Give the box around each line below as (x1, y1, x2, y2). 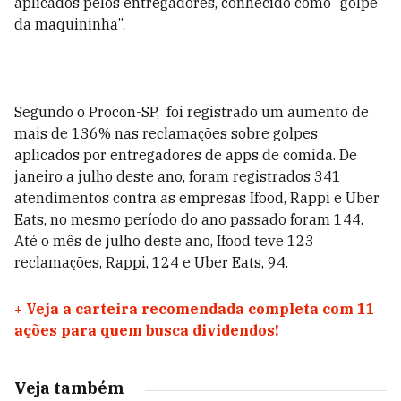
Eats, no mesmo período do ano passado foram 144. (14, 210, 363, 228)
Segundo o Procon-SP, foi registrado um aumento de (14, 103, 369, 121)
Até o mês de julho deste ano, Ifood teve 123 (14, 232, 314, 250)
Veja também (14, 378, 124, 398)
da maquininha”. (14, 15, 125, 33)
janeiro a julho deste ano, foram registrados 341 (14, 167, 341, 185)
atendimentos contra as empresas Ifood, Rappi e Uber (14, 189, 380, 207)
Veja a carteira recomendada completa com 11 (26, 300, 375, 318)
